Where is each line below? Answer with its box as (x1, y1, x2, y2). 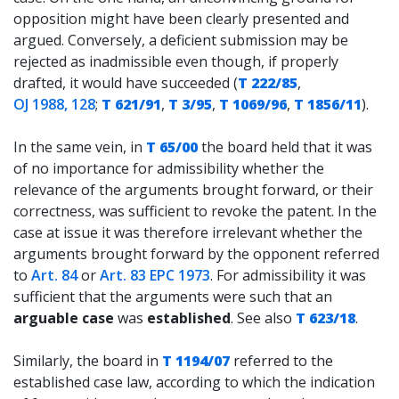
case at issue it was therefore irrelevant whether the (13, 223, 362, 242)
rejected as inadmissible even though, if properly (13, 52, 338, 71)
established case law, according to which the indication (13, 372, 375, 392)
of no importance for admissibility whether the (13, 159, 324, 178)
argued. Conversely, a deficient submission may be (13, 30, 348, 50)
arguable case (13, 308, 114, 328)
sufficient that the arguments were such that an (13, 287, 332, 306)
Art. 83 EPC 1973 (100, 265, 210, 285)
